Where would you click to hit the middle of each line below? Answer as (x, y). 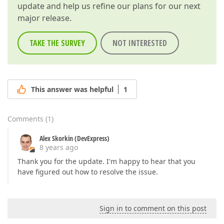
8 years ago (59, 147)
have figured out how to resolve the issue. (88, 172)
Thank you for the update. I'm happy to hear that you (106, 161)
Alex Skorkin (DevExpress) (74, 138)
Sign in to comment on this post (153, 208)
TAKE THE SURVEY (57, 43)
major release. (44, 18)
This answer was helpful (72, 89)
